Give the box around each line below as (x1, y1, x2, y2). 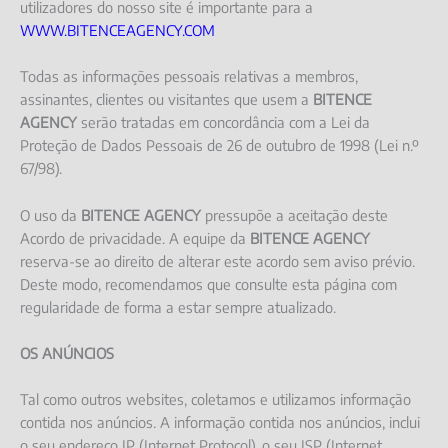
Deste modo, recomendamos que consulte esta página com (20, 274, 397, 293)
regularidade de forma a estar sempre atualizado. (20, 297, 336, 316)
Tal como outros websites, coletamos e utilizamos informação (20, 390, 411, 409)
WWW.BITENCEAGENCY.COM (20, 21, 215, 40)
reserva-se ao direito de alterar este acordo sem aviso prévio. (20, 251, 415, 270)
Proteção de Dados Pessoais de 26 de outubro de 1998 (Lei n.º (20, 136, 419, 155)
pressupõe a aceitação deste (201, 205, 388, 224)
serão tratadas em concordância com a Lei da (77, 113, 370, 132)
